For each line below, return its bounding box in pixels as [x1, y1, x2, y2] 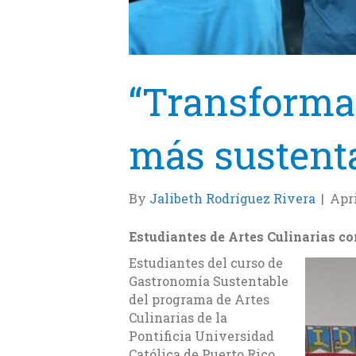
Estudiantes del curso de [129, 254, 283, 272]
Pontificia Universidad [129, 327, 274, 345]
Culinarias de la [129, 309, 227, 327]
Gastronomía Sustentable [129, 273, 288, 290]
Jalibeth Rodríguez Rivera [149, 190, 315, 207]
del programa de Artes [129, 291, 269, 308]
